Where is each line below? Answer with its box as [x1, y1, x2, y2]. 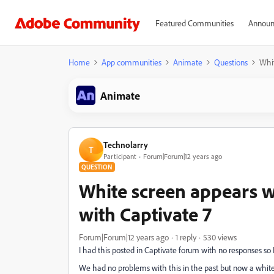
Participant [103, 151, 136, 161]
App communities [102, 57, 161, 67]
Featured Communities [155, 18, 234, 28]
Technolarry [103, 139, 148, 150]
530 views [203, 232, 237, 242]
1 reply [176, 232, 196, 242]
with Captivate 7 [79, 202, 212, 226]
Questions [214, 57, 248, 67]
